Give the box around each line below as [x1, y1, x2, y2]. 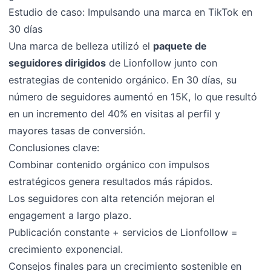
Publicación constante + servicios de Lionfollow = [8, 226, 238, 238]
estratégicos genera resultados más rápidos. [8, 175, 213, 188]
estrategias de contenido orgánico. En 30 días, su [8, 73, 237, 86]
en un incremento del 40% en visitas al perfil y [8, 107, 221, 120]
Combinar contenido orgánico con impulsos [8, 158, 210, 171]
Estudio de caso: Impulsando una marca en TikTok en [8, 5, 253, 18]
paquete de [153, 39, 207, 52]
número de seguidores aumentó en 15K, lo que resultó [8, 90, 258, 103]
